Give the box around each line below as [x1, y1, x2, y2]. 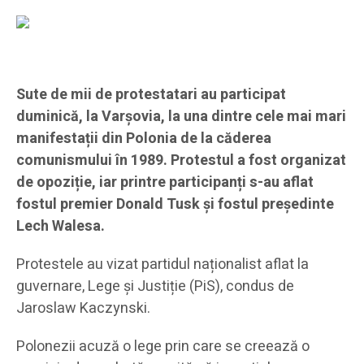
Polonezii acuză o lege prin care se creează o [16, 336, 310, 358]
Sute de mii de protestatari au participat [16, 84, 286, 106]
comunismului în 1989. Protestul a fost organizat [16, 149, 346, 172]
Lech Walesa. [16, 215, 105, 238]
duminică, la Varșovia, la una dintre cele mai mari [16, 106, 346, 128]
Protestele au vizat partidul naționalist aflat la [16, 253, 309, 276]
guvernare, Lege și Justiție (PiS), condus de [16, 275, 294, 298]
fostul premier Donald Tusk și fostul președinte [16, 193, 334, 216]
